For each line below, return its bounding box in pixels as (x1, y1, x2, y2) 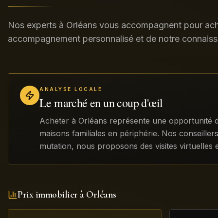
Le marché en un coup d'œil (39, 95, 163, 110)
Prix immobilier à (18, 189, 86, 200)
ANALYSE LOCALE (39, 86, 102, 92)
